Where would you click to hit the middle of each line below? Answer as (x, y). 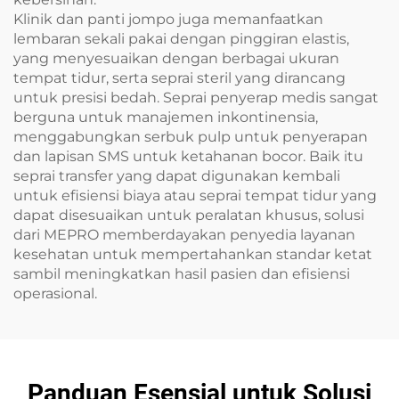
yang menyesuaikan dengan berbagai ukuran (176, 59)
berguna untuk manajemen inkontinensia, (166, 118)
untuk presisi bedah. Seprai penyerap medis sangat (196, 98)
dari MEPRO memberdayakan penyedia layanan (184, 235)
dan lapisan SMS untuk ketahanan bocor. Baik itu (188, 157)
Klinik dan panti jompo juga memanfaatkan (168, 20)
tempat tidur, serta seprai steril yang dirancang (179, 78)
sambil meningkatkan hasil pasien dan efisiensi (182, 274)
